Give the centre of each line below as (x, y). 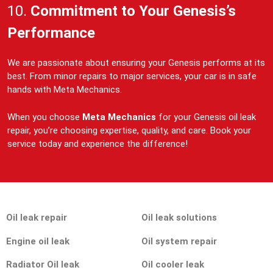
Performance (51, 33)
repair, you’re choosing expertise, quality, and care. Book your (129, 130)
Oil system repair (179, 241)
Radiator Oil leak (43, 265)
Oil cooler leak (172, 265)
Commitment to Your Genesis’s (133, 11)
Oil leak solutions (179, 218)
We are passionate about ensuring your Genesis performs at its (136, 63)
